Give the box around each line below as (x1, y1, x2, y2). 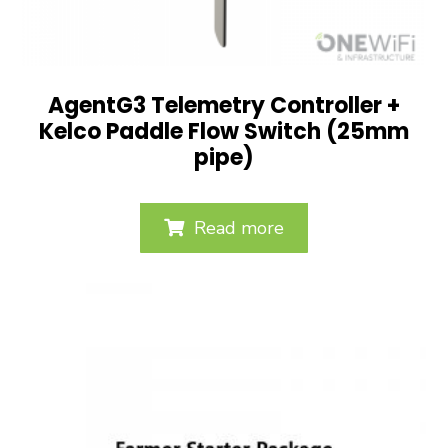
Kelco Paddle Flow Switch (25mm (39, 116, 409, 148)
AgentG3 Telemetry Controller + (48, 90, 400, 122)
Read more (194, 216, 284, 241)
